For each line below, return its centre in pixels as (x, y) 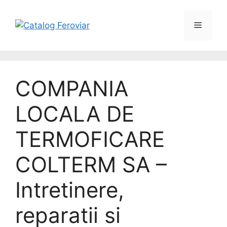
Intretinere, (70, 190)
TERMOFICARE (90, 139)
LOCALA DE (75, 114)
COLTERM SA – (91, 164)
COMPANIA (72, 88)
